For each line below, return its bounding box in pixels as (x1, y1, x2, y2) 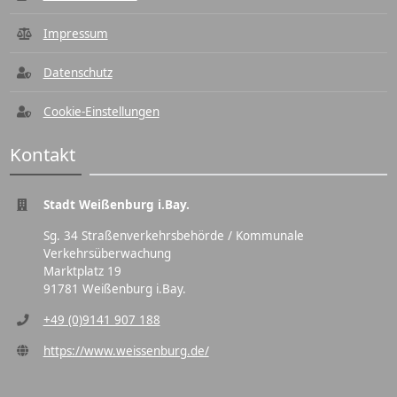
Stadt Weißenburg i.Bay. (43, 197, 190, 213)
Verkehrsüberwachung (43, 245, 171, 261)
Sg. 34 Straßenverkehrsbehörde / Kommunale (43, 228, 304, 244)
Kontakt (10, 142, 76, 167)
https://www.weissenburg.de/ (43, 343, 209, 359)
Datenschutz (43, 65, 113, 81)
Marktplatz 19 (43, 263, 121, 279)
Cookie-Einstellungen (43, 104, 160, 120)
